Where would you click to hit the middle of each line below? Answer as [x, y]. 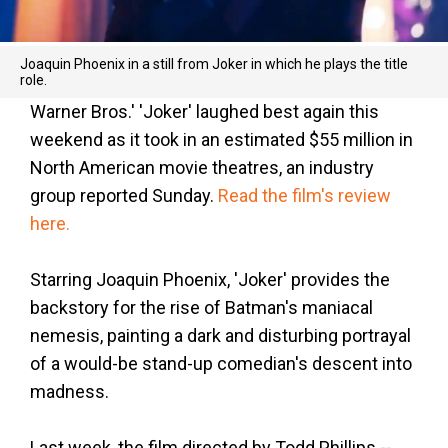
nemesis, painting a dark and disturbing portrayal [220, 335]
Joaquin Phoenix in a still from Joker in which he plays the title [214, 63]
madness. [69, 391]
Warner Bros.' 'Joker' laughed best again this [204, 111]
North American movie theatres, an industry [202, 167]
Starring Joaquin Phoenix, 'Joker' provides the [210, 279]
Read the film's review [304, 195]
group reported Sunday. [124, 195]
